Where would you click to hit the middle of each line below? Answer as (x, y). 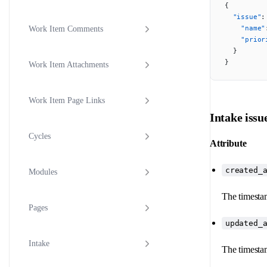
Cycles (40, 136)
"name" (245, 28)
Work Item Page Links (67, 101)
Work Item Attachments (69, 65)
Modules (43, 172)
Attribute (228, 143)
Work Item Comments (66, 29)
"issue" (243, 16)
